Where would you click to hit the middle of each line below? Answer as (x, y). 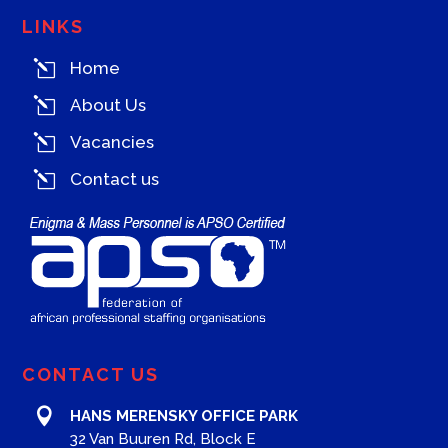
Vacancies (111, 141)
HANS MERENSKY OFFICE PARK (183, 415)
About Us (107, 104)
